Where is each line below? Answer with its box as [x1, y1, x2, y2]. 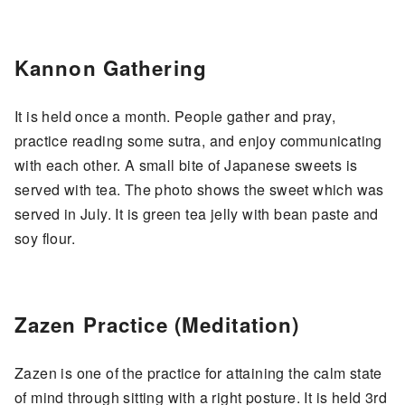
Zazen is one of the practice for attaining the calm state [14, 362, 382, 383]
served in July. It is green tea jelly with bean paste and [14, 202, 379, 224]
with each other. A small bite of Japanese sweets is [14, 154, 358, 175]
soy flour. [14, 227, 76, 249]
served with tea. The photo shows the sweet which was [14, 178, 384, 200]
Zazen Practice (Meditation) [14, 309, 300, 339]
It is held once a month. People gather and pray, [14, 105, 336, 127]
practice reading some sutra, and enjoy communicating [14, 129, 382, 151]
